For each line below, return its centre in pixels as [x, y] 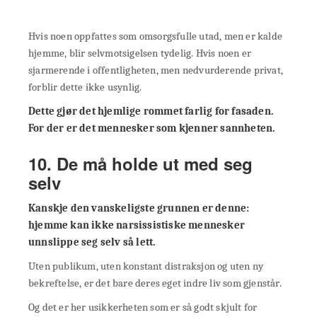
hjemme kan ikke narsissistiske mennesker [137, 225]
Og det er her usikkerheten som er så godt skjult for [143, 307]
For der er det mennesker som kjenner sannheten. [152, 128]
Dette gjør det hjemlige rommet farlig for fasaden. [151, 111]
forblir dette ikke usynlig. [85, 87]
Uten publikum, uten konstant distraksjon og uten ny [146, 266]
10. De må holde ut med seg [140, 163]
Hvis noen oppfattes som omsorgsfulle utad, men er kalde [156, 36]
